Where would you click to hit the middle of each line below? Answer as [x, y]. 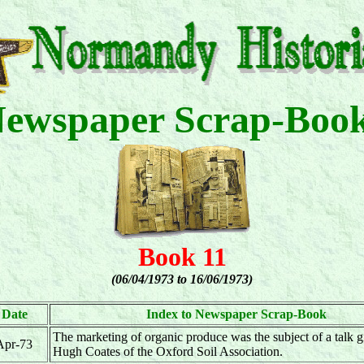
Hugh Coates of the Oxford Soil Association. [168, 351]
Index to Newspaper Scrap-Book [236, 314]
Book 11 [182, 257]
